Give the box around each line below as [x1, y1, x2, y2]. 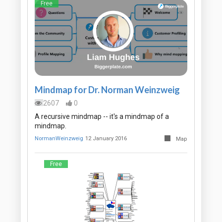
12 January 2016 [85, 135, 127, 142]
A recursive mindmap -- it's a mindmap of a [35, 112, 169, 121]
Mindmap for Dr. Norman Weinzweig [35, 84, 180, 96]
